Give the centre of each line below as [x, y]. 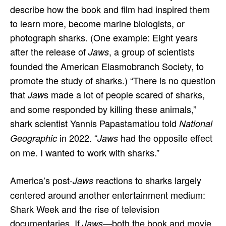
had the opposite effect [165, 137]
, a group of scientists [152, 51]
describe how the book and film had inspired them [110, 9]
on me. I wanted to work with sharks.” [87, 152]
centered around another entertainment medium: [108, 194]
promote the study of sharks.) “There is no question [113, 80]
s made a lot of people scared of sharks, [124, 94]
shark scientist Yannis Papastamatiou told [95, 123]
